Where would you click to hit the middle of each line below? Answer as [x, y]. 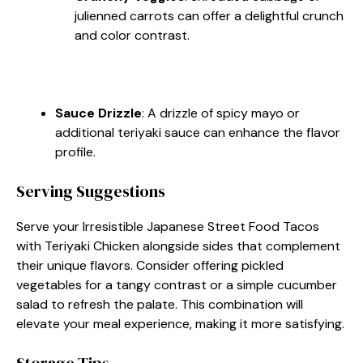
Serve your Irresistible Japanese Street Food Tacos [168, 226]
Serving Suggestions [91, 191]
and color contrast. [132, 35]
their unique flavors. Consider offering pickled [150, 265]
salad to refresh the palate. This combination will [160, 304]
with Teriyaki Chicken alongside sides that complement [178, 246]
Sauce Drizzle [98, 113]
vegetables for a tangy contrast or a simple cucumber [177, 285]
